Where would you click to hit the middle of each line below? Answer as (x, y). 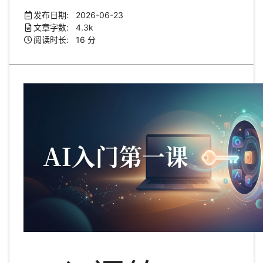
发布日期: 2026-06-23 (79, 15)
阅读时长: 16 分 (65, 39)
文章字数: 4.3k (64, 27)
